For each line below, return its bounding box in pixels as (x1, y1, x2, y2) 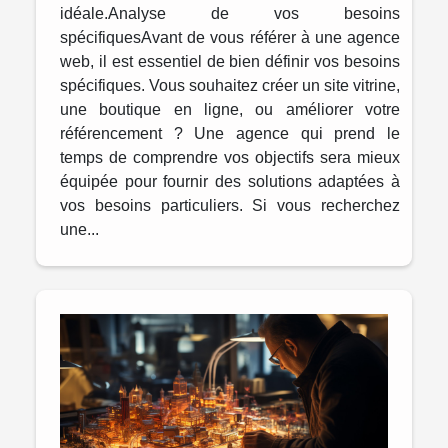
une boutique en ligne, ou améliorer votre (60, 100, 400, 118)
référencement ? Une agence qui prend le (60, 124, 400, 142)
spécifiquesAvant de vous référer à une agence (60, 28, 400, 46)
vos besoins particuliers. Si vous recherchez (60, 196, 400, 214)
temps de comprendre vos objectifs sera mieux (60, 148, 400, 166)
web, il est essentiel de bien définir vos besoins (60, 52, 400, 70)
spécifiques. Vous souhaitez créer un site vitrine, (60, 76, 400, 94)
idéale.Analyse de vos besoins (60, 4, 400, 22)
